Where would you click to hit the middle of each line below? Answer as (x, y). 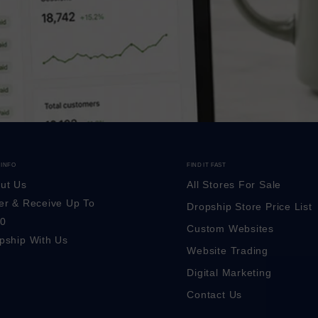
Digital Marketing (229, 273)
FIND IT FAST (207, 165)
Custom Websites (231, 229)
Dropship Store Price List (250, 207)
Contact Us (215, 295)
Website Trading (228, 251)
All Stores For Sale (234, 185)
